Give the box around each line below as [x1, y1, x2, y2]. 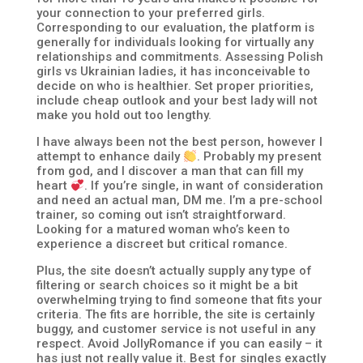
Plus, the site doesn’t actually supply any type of [36, 263, 312, 278]
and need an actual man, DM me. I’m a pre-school [36, 193, 322, 207]
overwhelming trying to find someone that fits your [36, 293, 322, 307]
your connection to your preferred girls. [36, 6, 265, 20]
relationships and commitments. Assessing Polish [36, 49, 323, 64]
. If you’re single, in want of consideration [83, 178, 323, 193]
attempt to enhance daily [36, 149, 183, 164]
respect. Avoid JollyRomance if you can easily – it [36, 336, 322, 351]
